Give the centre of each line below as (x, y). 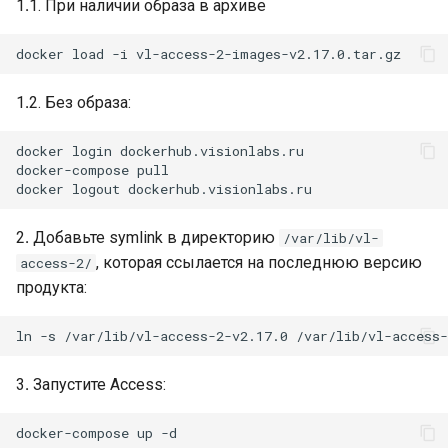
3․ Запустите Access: (91, 384)
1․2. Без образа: (73, 102)
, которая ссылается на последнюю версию (259, 262)
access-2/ (56, 263)
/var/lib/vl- (331, 238)
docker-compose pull (92, 169)
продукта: (51, 287)
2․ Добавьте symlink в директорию (147, 237)
